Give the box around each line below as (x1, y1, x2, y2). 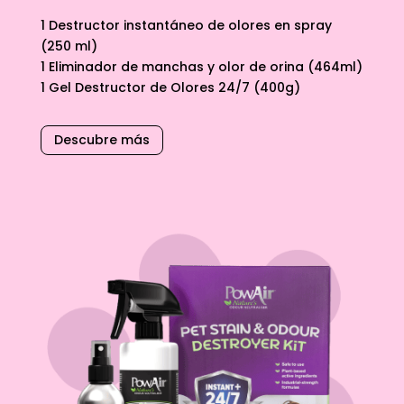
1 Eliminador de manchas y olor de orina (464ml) (40, 57, 363, 76)
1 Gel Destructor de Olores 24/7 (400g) (40, 78, 300, 96)
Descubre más (53, 130, 150, 149)
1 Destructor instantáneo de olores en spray (40, 15, 332, 34)
